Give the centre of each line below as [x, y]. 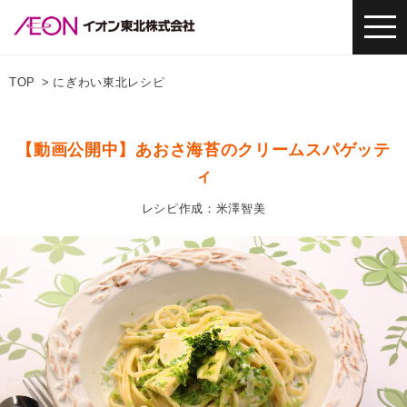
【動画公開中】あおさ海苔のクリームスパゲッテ [203, 150]
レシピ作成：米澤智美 [203, 208]
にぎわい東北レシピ [109, 82]
